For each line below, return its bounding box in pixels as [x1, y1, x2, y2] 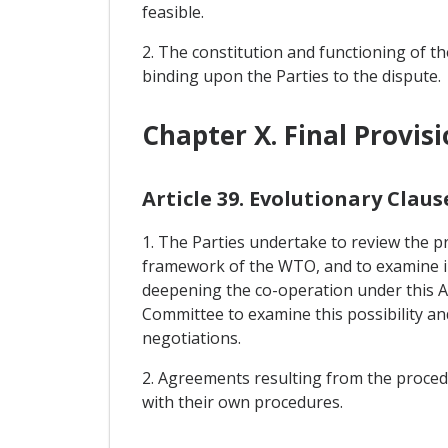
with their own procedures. [141, 390, 343, 413]
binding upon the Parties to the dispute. [141, 64, 441, 87]
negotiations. [141, 326, 241, 349]
